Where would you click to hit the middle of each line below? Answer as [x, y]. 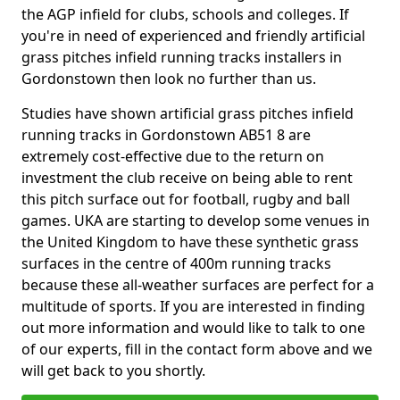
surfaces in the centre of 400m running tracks [176, 263]
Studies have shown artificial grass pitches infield [187, 113]
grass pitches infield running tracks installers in [182, 57]
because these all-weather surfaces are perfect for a [198, 285]
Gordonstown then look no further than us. [169, 79]
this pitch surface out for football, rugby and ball [186, 199]
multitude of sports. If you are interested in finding [193, 306]
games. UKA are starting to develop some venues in [196, 221]
